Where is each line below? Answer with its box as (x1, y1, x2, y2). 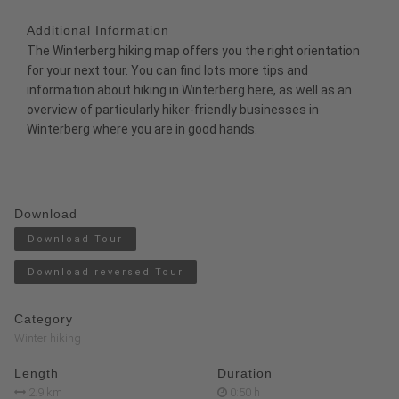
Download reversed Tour (28, 266, 183, 278)
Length (14, 366, 59, 380)
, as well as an (273, 83, 352, 97)
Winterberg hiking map (53, 44, 180, 58)
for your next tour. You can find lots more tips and (27, 63, 308, 77)
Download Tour (28, 233, 123, 245)
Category (14, 312, 73, 326)
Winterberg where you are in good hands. (27, 122, 257, 136)
